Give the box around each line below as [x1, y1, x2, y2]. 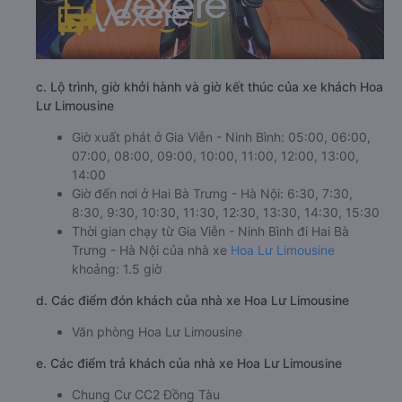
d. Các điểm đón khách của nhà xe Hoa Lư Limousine [36, 293, 349, 309]
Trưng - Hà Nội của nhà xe [72, 242, 231, 258]
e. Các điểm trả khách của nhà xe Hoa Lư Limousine [36, 355, 342, 371]
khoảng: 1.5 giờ [72, 261, 162, 277]
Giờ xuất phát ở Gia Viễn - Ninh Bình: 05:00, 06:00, [72, 129, 371, 145]
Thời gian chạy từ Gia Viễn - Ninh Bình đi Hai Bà [72, 223, 349, 240]
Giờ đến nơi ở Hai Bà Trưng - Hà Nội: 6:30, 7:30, [72, 186, 353, 202]
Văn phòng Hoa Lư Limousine [72, 324, 242, 340]
